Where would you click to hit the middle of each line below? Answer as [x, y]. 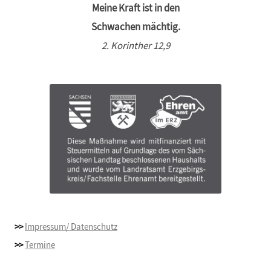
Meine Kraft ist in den [135, 8]
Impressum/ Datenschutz [71, 227]
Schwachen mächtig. [135, 27]
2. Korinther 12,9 [135, 46]
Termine [40, 245]
